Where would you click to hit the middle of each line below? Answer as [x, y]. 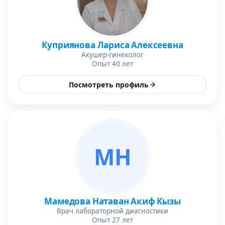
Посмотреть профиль [109, 84]
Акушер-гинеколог [113, 55]
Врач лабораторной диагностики [113, 211]
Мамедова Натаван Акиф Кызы [113, 201]
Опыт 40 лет [113, 64]
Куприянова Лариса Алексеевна [113, 45]
